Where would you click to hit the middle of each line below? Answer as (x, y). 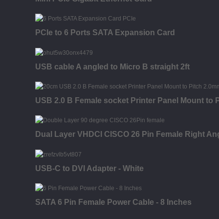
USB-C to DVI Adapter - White (89, 168)
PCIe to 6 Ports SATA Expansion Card (105, 33)
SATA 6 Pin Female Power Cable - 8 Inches (113, 202)
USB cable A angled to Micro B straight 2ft (112, 66)
